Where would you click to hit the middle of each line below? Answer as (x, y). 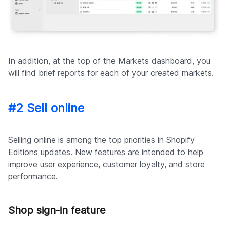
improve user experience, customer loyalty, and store (106, 164)
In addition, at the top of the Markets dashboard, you (109, 61)
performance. (33, 177)
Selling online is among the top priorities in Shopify (101, 140)
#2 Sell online (46, 108)
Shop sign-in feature (57, 211)
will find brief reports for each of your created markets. (111, 73)
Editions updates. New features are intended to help (106, 152)
